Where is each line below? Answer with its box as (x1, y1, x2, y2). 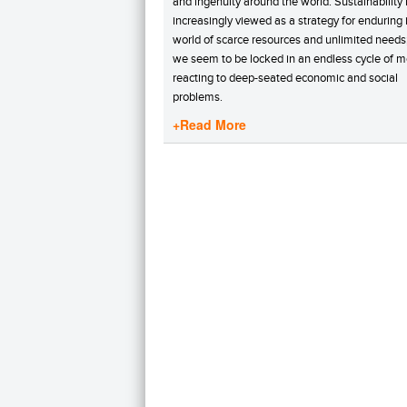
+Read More (173, 115, 246, 134)
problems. (173, 90, 223, 104)
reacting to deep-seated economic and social (173, 71, 398, 84)
